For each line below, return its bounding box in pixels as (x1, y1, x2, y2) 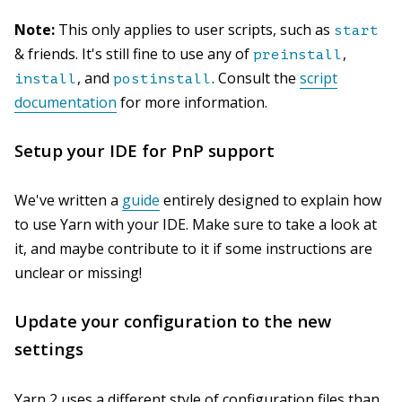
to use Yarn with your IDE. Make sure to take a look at (14, 214, 377, 235)
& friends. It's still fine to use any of (14, 43, 253, 64)
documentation (14, 92, 117, 112)
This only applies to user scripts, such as (55, 19, 334, 39)
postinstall (113, 70, 212, 87)
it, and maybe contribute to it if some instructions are (14, 239, 372, 259)
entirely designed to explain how (160, 190, 381, 211)
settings (14, 337, 83, 361)
